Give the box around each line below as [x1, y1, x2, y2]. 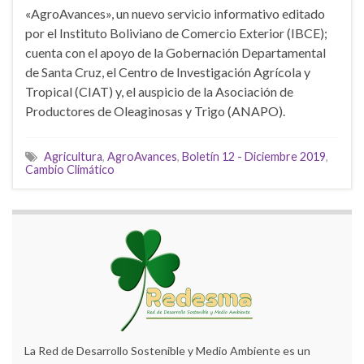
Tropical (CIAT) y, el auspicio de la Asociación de [25, 84, 293, 100]
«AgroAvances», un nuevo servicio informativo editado [25, 6, 325, 22]
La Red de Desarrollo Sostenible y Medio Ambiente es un [24, 344, 310, 358]
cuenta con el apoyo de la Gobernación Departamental [25, 45, 326, 61]
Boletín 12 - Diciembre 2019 [182, 149, 326, 164]
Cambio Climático [25, 162, 115, 177]
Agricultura [44, 149, 102, 164]
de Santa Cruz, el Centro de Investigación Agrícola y [25, 64, 310, 80]
